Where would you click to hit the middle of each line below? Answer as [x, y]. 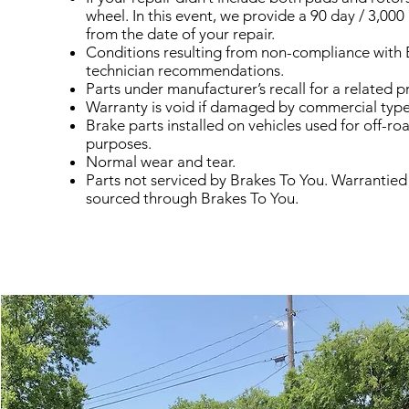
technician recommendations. [185, 70]
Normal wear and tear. [161, 162]
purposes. [119, 143]
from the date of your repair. [181, 34]
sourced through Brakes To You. [193, 198]
